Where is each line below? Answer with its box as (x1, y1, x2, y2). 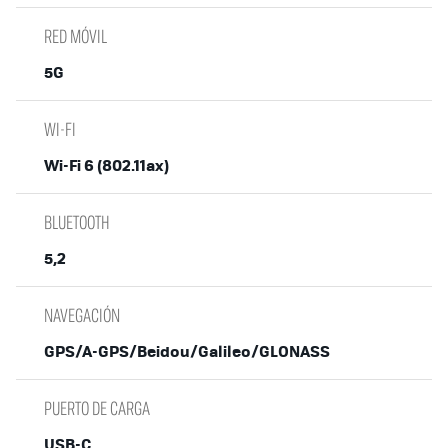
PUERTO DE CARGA (44, 394, 150, 421)
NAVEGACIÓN (44, 301, 120, 328)
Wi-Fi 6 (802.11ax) (44, 152, 169, 176)
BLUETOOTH (44, 208, 110, 235)
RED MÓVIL (44, 22, 107, 49)
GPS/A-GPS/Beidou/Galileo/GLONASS (44, 338, 330, 362)
